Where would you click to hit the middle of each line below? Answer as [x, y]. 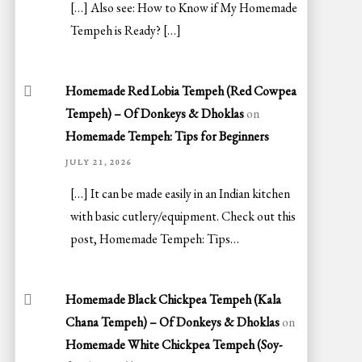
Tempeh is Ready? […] [126, 30]
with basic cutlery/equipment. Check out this [183, 217]
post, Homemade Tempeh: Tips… [155, 239]
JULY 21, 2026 [99, 162]
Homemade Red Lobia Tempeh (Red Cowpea [181, 90]
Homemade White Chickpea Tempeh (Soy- [173, 345]
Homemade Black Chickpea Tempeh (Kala [173, 300]
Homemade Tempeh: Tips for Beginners [167, 136]
